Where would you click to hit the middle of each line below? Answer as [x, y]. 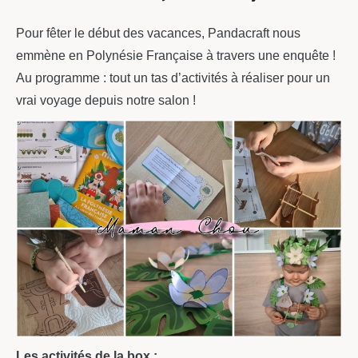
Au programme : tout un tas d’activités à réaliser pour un [173, 78]
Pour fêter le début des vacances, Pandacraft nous [158, 33]
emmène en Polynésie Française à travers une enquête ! [176, 55]
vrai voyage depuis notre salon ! [106, 100]
